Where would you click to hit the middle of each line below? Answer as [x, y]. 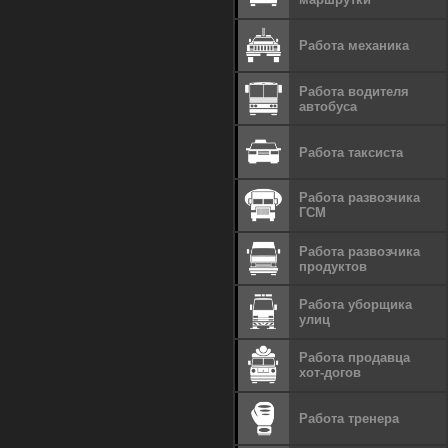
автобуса [328, 106]
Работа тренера [349, 418]
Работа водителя [354, 91]
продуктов [333, 266]
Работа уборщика [356, 304]
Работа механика [354, 45]
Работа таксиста [351, 152]
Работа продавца [355, 358]
